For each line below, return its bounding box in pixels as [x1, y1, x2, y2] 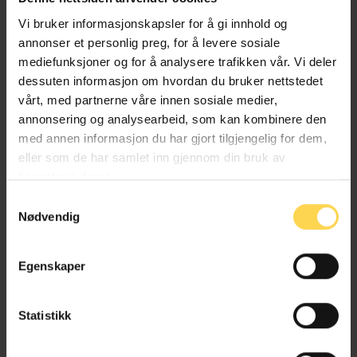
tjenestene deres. [18, 169, 115, 183]
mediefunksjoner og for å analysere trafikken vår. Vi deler [18, 54, 336, 69]
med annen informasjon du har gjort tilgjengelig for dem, [18, 131, 327, 145]
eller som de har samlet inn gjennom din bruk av [18, 150, 286, 164]
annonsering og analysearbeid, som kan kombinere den [18, 112, 327, 126]
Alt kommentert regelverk [96, 172, 261, 189]
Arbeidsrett [147, 63, 210, 78]
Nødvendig [18, 210, 80, 224]
